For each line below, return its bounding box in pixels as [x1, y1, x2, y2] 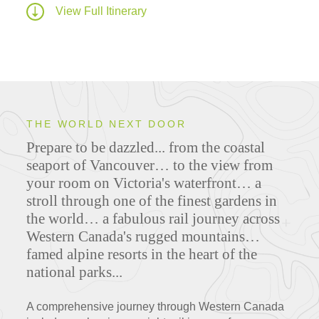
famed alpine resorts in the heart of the [26, 246, 258, 263]
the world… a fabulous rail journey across [26, 210, 281, 228]
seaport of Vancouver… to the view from [26, 157, 273, 174]
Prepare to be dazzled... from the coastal [26, 139, 266, 157]
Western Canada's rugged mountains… [26, 228, 261, 246]
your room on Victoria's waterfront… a [26, 174, 262, 192]
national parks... [26, 263, 123, 281]
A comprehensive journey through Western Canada [26, 300, 285, 313]
